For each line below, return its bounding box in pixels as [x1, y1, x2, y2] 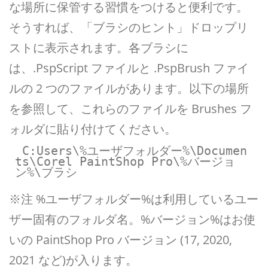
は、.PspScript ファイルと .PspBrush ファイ [9, 60, 249, 76]
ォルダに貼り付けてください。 [9, 121, 176, 137]
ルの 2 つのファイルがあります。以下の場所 [9, 80, 249, 96]
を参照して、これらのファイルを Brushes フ [9, 100, 252, 117]
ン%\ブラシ [14, 165, 77, 179]
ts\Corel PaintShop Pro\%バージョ [14, 154, 235, 169]
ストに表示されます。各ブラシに [9, 39, 188, 56]
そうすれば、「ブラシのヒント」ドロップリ [9, 19, 248, 35]
